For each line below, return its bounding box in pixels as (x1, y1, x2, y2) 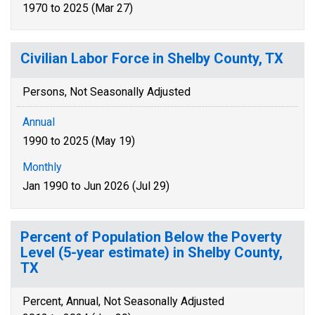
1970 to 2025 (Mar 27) (22, 1, 133, 15)
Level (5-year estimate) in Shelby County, (20, 244, 283, 261)
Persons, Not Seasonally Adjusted (22, 85, 191, 98)
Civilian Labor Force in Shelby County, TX (20, 50, 283, 67)
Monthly (22, 160, 62, 174)
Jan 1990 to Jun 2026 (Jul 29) (22, 179, 169, 193)
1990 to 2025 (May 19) (22, 134, 135, 148)
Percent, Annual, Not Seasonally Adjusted (22, 295, 224, 308)
